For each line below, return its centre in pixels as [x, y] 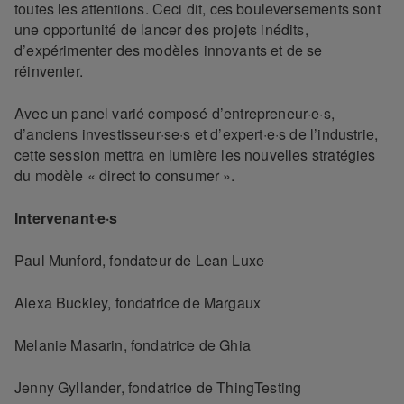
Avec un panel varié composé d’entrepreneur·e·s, [174, 114]
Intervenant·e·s [66, 218]
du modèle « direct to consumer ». [125, 176]
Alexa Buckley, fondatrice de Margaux [138, 303]
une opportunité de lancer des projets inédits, [161, 30]
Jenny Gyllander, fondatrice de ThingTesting [158, 388]
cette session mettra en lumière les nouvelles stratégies [195, 155]
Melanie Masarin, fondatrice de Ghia [133, 345]
